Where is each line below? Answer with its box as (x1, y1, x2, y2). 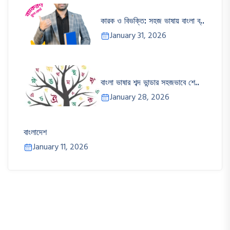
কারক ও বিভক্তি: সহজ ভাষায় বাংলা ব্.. (101, 15, 204, 26)
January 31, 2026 (110, 29, 166, 43)
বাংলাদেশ (24, 126, 47, 137)
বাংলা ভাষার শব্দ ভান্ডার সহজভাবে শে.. (101, 76, 199, 87)
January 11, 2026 (33, 140, 88, 154)
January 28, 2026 (110, 90, 169, 104)
